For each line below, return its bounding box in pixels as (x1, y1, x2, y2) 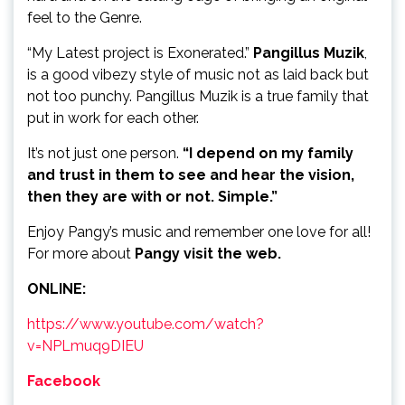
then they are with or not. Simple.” (27, 187, 278, 205)
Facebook (27, 372, 100, 390)
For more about (27, 244, 135, 262)
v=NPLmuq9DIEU (27, 336, 144, 354)
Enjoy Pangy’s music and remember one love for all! (27, 222, 371, 240)
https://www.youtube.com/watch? (27, 315, 264, 333)
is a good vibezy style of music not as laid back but (27, 65, 369, 83)
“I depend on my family (183, 144, 353, 162)
